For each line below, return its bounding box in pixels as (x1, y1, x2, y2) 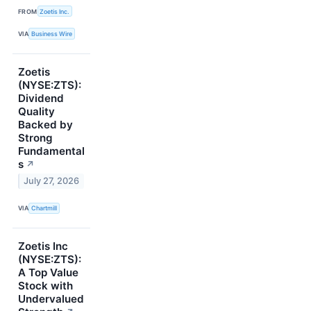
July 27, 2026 (24, 176, 80, 187)
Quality (18, 104, 55, 118)
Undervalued (18, 292, 84, 305)
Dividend (18, 91, 64, 105)
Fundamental (18, 144, 85, 158)
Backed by (18, 117, 73, 131)
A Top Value (18, 265, 78, 279)
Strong (18, 131, 53, 144)
